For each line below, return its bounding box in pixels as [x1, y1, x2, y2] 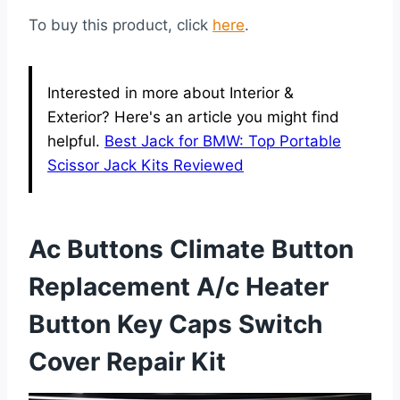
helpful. [47, 132, 104, 151]
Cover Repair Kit [29, 346, 226, 378]
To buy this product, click [29, 16, 212, 35]
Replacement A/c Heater [29, 271, 329, 303]
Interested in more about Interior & [47, 84, 294, 103]
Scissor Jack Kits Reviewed [47, 156, 244, 175]
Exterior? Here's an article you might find [47, 108, 339, 127]
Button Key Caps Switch [29, 309, 322, 340]
